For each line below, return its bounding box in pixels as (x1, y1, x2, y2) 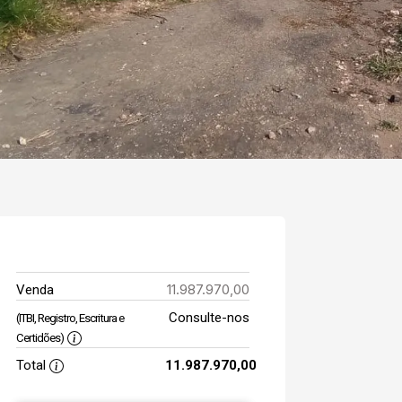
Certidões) (16, 331, 64, 345)
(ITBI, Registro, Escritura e (16, 311, 124, 325)
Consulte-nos (168, 310, 249, 326)
